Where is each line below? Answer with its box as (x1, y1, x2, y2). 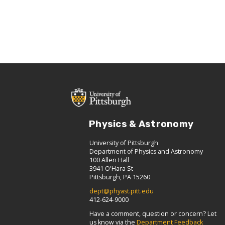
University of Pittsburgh (89, 138, 158, 147)
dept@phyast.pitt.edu (89, 186, 154, 195)
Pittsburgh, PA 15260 (89, 172, 150, 181)
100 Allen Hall (89, 155, 129, 164)
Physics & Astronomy (89, 118, 194, 130)
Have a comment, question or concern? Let (89, 209, 216, 218)
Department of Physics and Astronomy (89, 147, 203, 156)
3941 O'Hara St (89, 164, 133, 173)
